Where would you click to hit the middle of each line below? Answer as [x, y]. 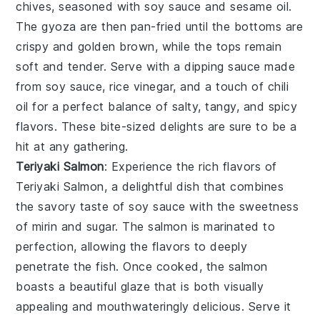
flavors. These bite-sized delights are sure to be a [156, 127]
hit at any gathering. [72, 147]
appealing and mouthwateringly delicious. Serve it [154, 307]
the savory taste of [72, 207]
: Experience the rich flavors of [190, 167]
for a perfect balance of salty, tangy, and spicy [163, 107]
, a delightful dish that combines [194, 187]
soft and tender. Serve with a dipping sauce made [156, 67]
